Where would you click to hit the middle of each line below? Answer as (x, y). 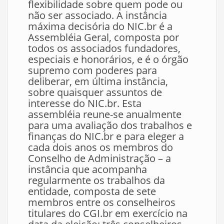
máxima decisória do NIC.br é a (100, 26)
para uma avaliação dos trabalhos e (110, 125)
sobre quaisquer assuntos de (95, 92)
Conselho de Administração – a (99, 158)
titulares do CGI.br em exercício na (108, 213)
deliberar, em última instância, (98, 81)
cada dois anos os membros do (100, 147)
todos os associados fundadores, (104, 48)
